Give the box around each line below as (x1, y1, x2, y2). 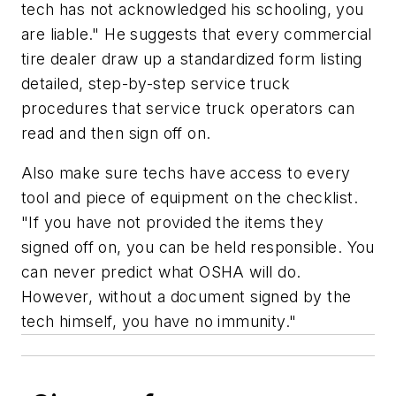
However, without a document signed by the (21, 287, 352, 307)
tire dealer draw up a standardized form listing (21, 49, 362, 68)
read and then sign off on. (21, 123, 211, 142)
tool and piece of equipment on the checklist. (21, 188, 358, 208)
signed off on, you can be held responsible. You (21, 238, 375, 257)
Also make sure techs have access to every (21, 164, 351, 183)
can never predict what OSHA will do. (21, 263, 301, 282)
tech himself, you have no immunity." (21, 312, 297, 331)
